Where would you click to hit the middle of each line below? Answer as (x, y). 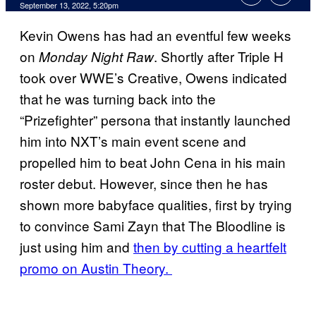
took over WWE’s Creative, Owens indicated (153, 78)
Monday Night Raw (96, 57)
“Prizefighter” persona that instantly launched (155, 120)
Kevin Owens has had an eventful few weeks (156, 35)
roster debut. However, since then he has (144, 183)
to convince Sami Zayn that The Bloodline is (153, 226)
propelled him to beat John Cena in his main (153, 162)
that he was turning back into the (118, 99)
